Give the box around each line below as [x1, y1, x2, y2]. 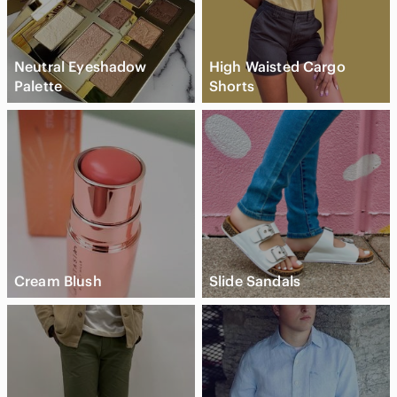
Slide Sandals [209, 272, 300, 291]
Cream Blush [14, 272, 102, 291]
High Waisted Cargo [209, 58, 346, 76]
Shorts [209, 77, 254, 96]
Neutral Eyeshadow [14, 58, 147, 76]
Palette [14, 77, 63, 96]
